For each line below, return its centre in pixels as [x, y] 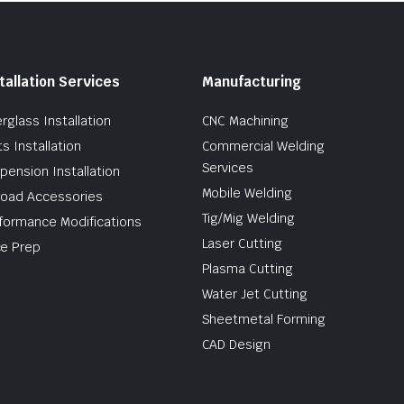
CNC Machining [245, 120]
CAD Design [236, 344]
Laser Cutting [242, 243]
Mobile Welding [247, 193]
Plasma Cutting [248, 268]
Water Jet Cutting [254, 294]
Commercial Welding [263, 146]
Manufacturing [251, 81]
